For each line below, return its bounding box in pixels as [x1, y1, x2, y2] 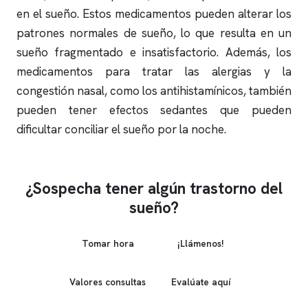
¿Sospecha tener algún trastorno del [25, 178, 283, 199]
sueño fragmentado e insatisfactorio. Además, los [16, 45, 291, 60]
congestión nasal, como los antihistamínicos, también [16, 83, 291, 98]
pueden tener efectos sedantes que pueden [16, 102, 291, 118]
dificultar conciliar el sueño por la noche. [16, 122, 226, 137]
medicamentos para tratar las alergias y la [16, 64, 291, 79]
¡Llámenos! [177, 236, 224, 250]
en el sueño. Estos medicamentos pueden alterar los [16, 6, 291, 21]
